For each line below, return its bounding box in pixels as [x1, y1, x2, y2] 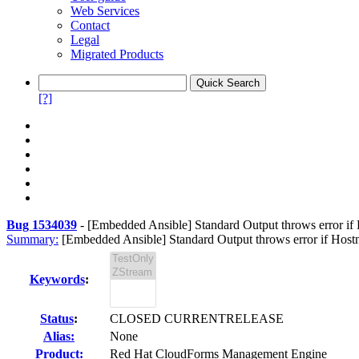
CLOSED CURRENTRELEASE [110, 312, 284, 325]
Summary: [6, 232, 58, 246]
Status [40, 312, 74, 325]
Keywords [29, 272, 85, 286]
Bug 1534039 [6, 218, 77, 232]
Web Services [71, 4, 139, 18]
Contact [71, 18, 110, 32]
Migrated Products [71, 47, 163, 61]
